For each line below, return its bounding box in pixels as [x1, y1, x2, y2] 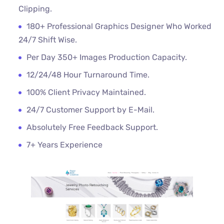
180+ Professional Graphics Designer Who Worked [26, 21, 212, 31]
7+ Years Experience [26, 139, 103, 149]
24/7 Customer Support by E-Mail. [26, 104, 155, 114]
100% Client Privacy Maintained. [26, 87, 146, 97]
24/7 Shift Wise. [18, 34, 79, 44]
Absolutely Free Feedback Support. [26, 122, 160, 132]
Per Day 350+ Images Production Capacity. [26, 52, 189, 62]
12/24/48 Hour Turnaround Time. [26, 69, 150, 79]
